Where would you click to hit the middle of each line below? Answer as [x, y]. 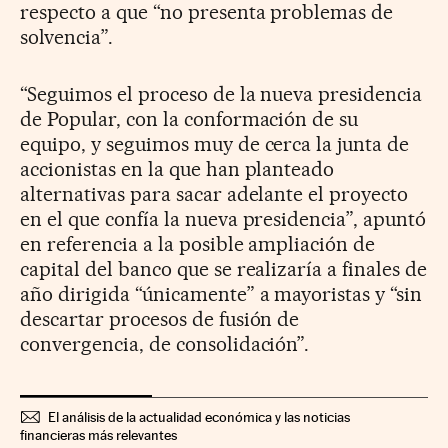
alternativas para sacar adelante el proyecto [214, 194]
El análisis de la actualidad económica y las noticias [199, 417]
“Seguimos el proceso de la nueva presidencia [221, 94]
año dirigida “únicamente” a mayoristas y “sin [221, 294]
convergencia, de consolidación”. [165, 344]
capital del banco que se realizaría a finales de [224, 269]
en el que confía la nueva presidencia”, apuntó [223, 219]
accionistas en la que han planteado [177, 169]
